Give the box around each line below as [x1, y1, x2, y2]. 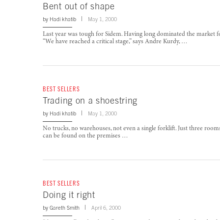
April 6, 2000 [91, 205, 121, 211]
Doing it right [43, 190, 95, 200]
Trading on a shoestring [43, 95, 138, 106]
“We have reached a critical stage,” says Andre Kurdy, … [43, 39, 188, 46]
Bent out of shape [43, 1, 115, 12]
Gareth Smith [50, 205, 80, 211]
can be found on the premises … [43, 133, 128, 140]
